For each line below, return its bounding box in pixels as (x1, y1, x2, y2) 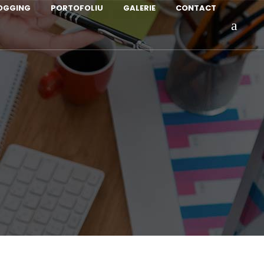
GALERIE (123, 2, 156, 14)
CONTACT (176, 2, 216, 14)
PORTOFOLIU (51, 2, 103, 14)
